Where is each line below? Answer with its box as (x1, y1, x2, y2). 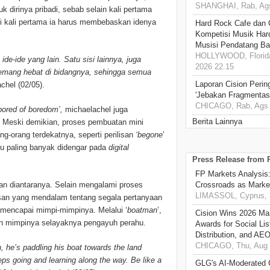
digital (108, 143, 129, 152)
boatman (127, 206, 157, 215)
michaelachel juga (65, 105, 128, 115)
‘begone (136, 130, 163, 140)
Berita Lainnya (192, 117, 242, 127)
